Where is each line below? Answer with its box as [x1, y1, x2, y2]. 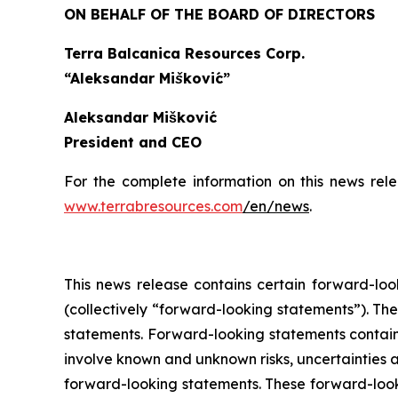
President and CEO [64, 133, 202, 151]
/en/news [243, 197, 309, 215]
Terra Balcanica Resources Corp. [64, 44, 305, 62]
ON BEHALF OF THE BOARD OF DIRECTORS [64, 5, 375, 23]
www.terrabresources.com [64, 197, 243, 215]
